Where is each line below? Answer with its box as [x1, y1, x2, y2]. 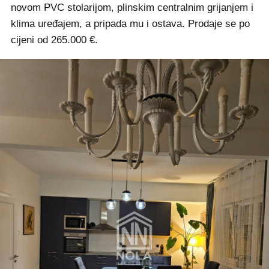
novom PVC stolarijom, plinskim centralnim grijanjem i [11, 2, 253, 14]
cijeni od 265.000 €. [11, 34, 98, 46]
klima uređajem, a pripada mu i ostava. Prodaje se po [11, 18, 250, 30]
